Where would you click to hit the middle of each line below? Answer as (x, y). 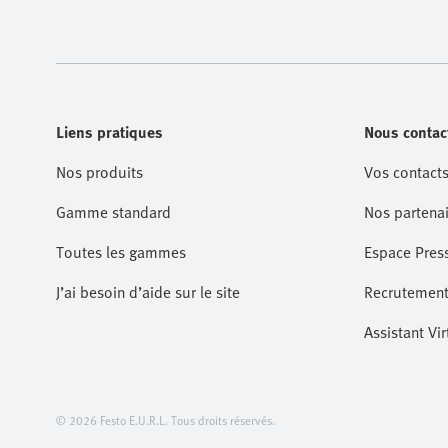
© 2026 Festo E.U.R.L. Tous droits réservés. (165, 420)
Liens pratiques (109, 132)
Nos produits (99, 172)
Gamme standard (113, 212)
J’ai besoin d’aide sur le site (148, 292)
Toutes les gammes (121, 252)
